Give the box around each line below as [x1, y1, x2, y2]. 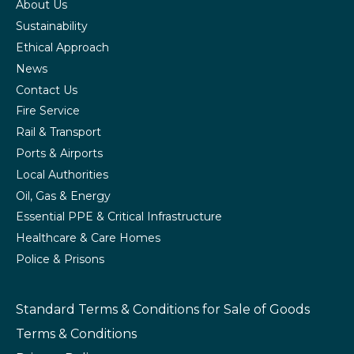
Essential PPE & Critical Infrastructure [16, 209, 222, 224]
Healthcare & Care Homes [16, 231, 160, 246]
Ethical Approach [16, 40, 109, 55]
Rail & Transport [16, 125, 101, 140]
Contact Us [16, 82, 77, 97]
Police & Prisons [16, 251, 104, 266]
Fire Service [16, 104, 80, 119]
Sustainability [16, 19, 88, 34]
